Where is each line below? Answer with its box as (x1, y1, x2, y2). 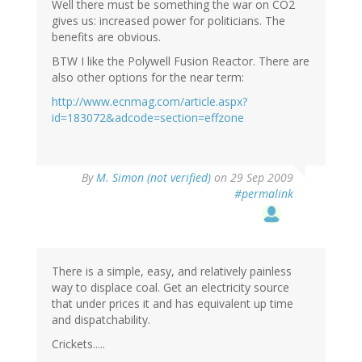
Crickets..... (52, 336, 105, 352)
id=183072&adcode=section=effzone (52, 110, 244, 126)
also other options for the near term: (52, 69, 244, 86)
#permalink (234, 186, 293, 202)
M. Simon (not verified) (96, 170, 211, 186)
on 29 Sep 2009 (211, 170, 293, 186)
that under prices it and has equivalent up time (52, 296, 293, 312)
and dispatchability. (52, 312, 150, 328)
